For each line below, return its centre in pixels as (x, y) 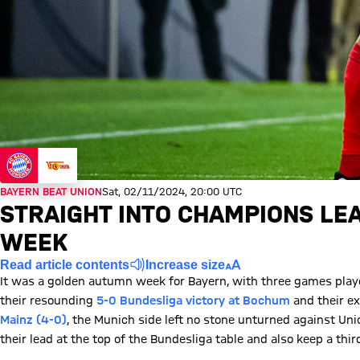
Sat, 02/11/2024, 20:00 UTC (172, 191)
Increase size (185, 264)
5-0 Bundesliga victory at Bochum (193, 301)
